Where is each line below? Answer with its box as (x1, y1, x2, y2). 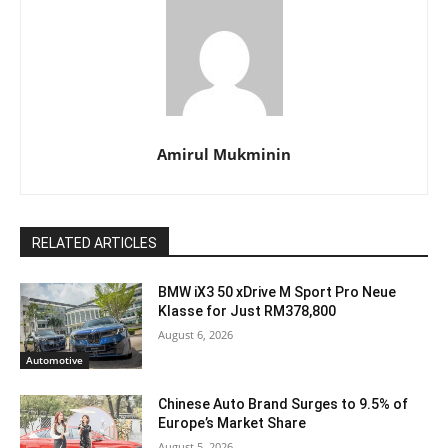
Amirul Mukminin (157, 144, 291, 165)
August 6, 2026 (158, 327, 234, 343)
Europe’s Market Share (158, 415, 307, 432)
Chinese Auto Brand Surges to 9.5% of (158, 396, 409, 413)
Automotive (26, 353, 83, 368)
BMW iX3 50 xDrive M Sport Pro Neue (158, 284, 397, 301)
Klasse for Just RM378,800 (158, 303, 337, 320)
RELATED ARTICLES (32, 235, 157, 252)
